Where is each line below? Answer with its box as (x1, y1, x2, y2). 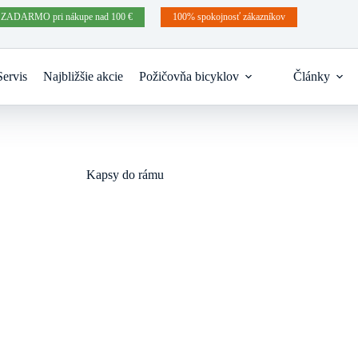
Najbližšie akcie (42, 70, 123, 83)
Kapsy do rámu (86, 168, 165, 181)
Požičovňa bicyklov (138, 70, 239, 83)
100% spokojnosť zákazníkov (172, 10, 285, 22)
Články (292, 70, 330, 83)
